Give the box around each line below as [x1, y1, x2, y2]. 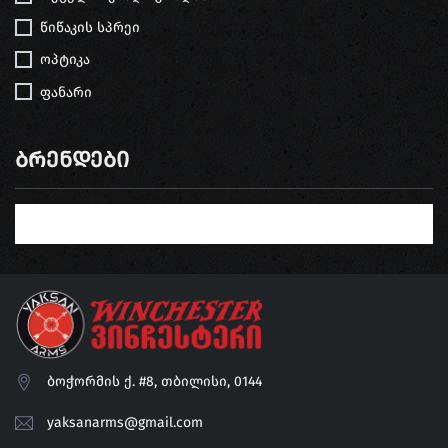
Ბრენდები [15, 146, 129, 174]
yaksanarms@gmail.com [47, 414, 203, 432]
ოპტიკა [40, 51, 90, 69]
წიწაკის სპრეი [40, 18, 140, 36]
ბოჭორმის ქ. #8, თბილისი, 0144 [47, 373, 262, 391]
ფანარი [40, 83, 92, 101]
